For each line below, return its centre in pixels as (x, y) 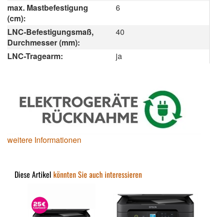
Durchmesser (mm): (44, 43)
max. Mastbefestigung (48, 8)
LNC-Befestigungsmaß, (50, 32)
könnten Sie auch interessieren (98, 175)
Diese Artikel (34, 175)
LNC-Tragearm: (35, 56)
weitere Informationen (44, 140)
